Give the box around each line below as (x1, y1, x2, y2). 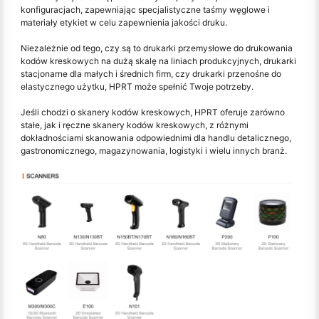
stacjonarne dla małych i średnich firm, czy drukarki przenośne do (21, 68, 281, 79)
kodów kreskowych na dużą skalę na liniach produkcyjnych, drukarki (21, 55, 296, 66)
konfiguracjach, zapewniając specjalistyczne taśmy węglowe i (21, 4, 270, 15)
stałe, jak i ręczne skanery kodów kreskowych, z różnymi (21, 119, 249, 130)
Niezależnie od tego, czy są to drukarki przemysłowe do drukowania (21, 42, 293, 53)
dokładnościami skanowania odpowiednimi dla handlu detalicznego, (21, 132, 291, 143)
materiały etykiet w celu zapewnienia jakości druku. (21, 16, 227, 28)
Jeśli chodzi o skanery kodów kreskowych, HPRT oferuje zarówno (21, 106, 285, 117)
